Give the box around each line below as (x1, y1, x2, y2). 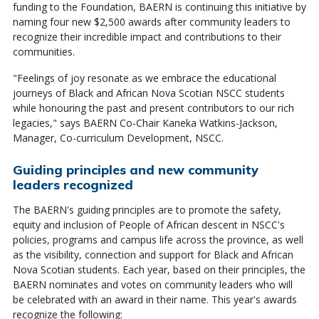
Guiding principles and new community (12, 161, 258, 177)
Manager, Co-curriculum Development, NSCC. (12, 130, 224, 145)
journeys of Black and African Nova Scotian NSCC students (12, 85, 285, 100)
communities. (12, 44, 75, 58)
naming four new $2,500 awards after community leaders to (12, 14, 291, 28)
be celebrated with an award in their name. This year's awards (12, 292, 297, 306)
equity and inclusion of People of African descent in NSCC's (12, 217, 285, 231)
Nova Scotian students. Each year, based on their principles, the (12, 262, 305, 276)
